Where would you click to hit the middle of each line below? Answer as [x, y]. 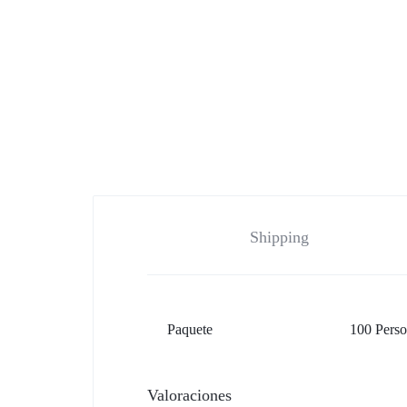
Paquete [190, 329]
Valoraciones [189, 395]
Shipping [279, 237]
